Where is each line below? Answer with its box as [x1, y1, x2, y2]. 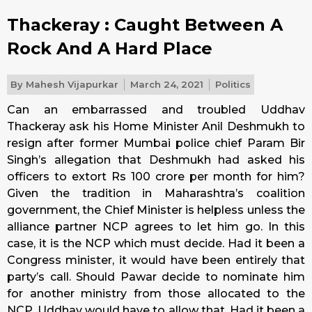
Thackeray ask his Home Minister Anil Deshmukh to [7, 120, 305, 134]
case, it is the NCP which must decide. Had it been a [7, 237, 305, 251]
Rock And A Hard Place [7, 38, 212, 59]
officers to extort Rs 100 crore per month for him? [7, 170, 305, 184]
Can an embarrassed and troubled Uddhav [7, 103, 305, 117]
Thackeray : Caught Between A [7, 15, 283, 36]
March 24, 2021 [130, 79, 203, 91]
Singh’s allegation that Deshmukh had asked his [7, 153, 305, 167]
